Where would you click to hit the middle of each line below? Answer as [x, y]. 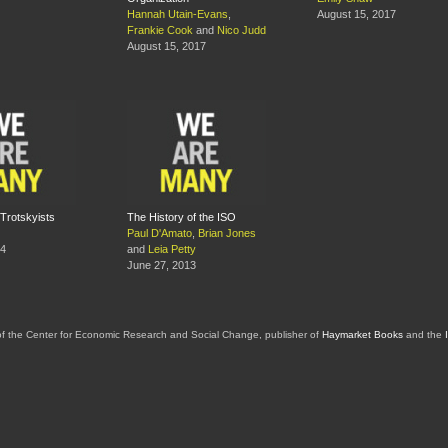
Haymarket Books [362, 335]
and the [423, 335]
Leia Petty [172, 249]
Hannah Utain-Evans [177, 14]
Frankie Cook [160, 30]
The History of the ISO [181, 217]
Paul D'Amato [159, 233]
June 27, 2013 [161, 265]
